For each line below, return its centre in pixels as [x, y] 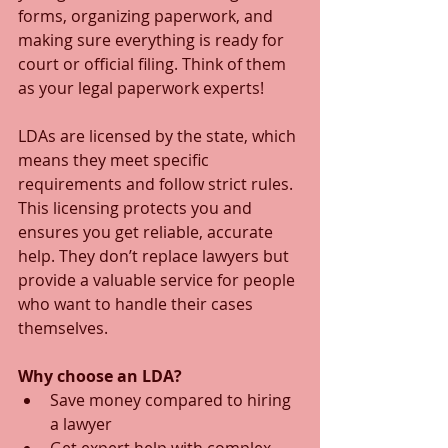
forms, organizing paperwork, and [147, 16]
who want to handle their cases [137, 304]
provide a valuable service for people [158, 280]
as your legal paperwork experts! [141, 88]
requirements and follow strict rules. [157, 184]
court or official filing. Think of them [154, 64]
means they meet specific [115, 160]
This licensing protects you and [137, 208]
